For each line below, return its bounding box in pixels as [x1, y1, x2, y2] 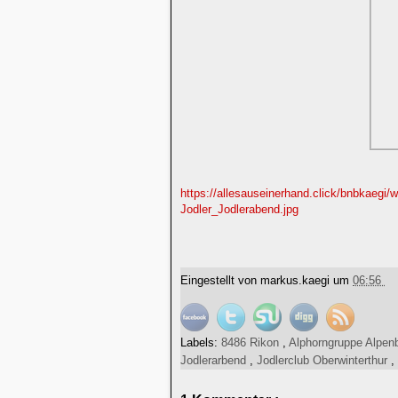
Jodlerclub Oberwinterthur [257, 354, 391, 367]
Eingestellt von [180, 274, 260, 288]
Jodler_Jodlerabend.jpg [180, 203, 298, 216]
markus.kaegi [260, 274, 333, 288]
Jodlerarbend [180, 354, 250, 367]
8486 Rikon [221, 336, 283, 349]
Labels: [180, 336, 221, 349]
